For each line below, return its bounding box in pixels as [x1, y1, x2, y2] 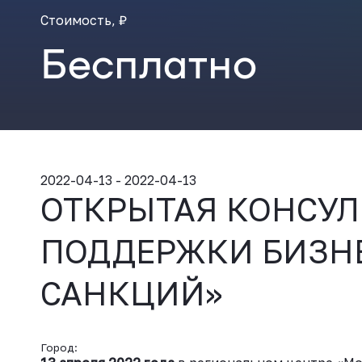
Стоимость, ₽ [40, 12, 127, 28]
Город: [40, 341, 78, 354]
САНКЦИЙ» [40, 274, 223, 313]
